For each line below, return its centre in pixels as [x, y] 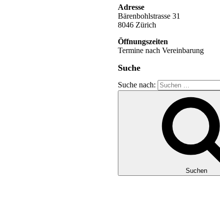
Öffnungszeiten [143, 41]
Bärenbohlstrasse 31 [149, 16]
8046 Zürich [137, 25]
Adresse [131, 7]
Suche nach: [138, 85]
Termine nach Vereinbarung [161, 50]
